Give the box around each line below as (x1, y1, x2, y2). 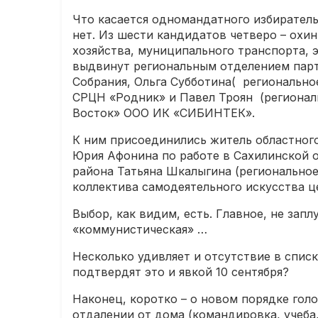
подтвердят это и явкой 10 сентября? (72, 265, 290, 280)
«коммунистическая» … (72, 222, 208, 237)
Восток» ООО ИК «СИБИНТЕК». (72, 106, 256, 121)
